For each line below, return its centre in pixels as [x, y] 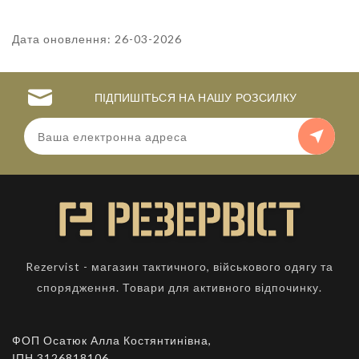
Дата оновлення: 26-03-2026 [97, 39]
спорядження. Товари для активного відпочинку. [179, 287]
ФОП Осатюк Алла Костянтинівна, [112, 340]
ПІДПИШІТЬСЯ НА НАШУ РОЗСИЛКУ [196, 99]
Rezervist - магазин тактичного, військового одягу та [179, 266]
